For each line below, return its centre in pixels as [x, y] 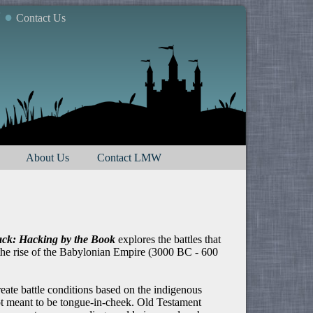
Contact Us [41, 18]
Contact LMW [129, 158]
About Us [48, 158]
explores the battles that [168, 240]
